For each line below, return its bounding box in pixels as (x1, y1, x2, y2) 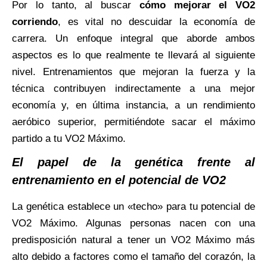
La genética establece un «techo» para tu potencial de (12, 200, 255, 212)
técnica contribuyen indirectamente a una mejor (12, 82, 255, 94)
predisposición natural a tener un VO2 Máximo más (12, 234, 255, 246)
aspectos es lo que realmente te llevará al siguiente (12, 49, 255, 61)
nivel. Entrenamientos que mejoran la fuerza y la (12, 66, 255, 77)
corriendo (12, 15, 58, 27)
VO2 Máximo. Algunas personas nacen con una (12, 217, 255, 229)
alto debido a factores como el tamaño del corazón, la (12, 250, 255, 262)
